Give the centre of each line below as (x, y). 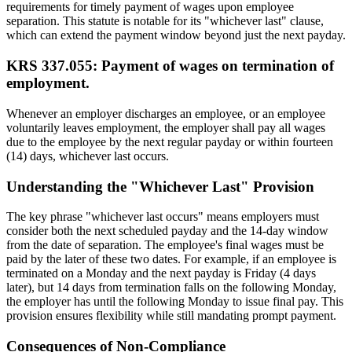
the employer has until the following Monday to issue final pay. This (175, 302)
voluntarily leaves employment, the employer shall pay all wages (166, 127)
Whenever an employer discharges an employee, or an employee (166, 113)
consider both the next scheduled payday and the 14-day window (167, 231)
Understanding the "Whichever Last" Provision (160, 186)
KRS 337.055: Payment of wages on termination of (170, 66)
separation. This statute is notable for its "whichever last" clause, (165, 21)
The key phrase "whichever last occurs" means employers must (163, 217)
